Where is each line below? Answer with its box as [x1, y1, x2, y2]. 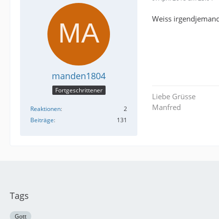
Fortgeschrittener [55, 86, 103, 95]
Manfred [152, 102, 181, 112]
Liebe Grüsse [152, 91, 196, 102]
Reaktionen [30, 105, 61, 113]
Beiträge [30, 116, 54, 125]
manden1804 [52, 70, 106, 82]
